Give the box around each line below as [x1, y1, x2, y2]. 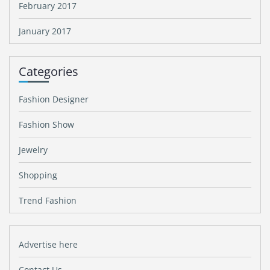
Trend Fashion [19, 195, 77, 206]
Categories [19, 63, 78, 80]
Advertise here [19, 239, 78, 250]
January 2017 [19, 25, 71, 37]
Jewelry [19, 144, 48, 155]
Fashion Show [19, 119, 74, 130]
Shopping [19, 169, 57, 181]
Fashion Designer [19, 93, 89, 105]
